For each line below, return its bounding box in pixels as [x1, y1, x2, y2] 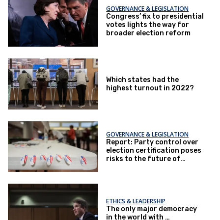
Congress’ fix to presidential [106, 12, 204, 21]
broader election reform [106, 29, 191, 38]
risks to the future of [106, 154, 181, 163]
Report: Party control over [106, 137, 199, 146]
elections [106, 163, 138, 171]
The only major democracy [106, 204, 197, 213]
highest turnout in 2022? [106, 83, 194, 92]
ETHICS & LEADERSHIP [106, 196, 166, 205]
